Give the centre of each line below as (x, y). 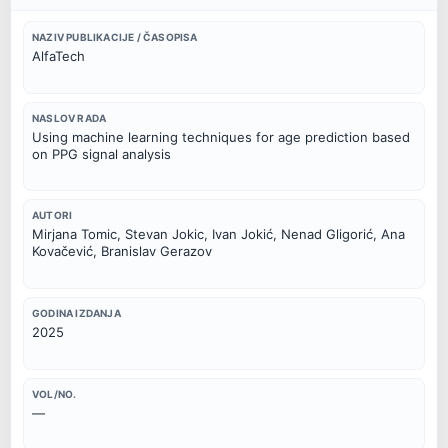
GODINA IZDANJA (76, 313)
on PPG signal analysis (101, 153)
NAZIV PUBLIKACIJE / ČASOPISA (115, 36)
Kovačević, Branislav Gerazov (122, 251)
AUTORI (52, 215)
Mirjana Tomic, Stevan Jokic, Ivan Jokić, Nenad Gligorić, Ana (218, 234)
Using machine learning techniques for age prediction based (221, 136)
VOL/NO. (54, 393)
